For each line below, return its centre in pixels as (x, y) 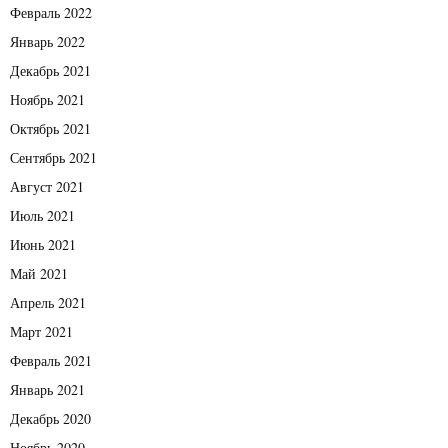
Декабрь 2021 (50, 70)
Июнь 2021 (43, 244)
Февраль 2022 (51, 12)
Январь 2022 (47, 41)
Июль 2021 (42, 215)
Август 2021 (47, 186)
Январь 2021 (47, 389)
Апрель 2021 (48, 302)
